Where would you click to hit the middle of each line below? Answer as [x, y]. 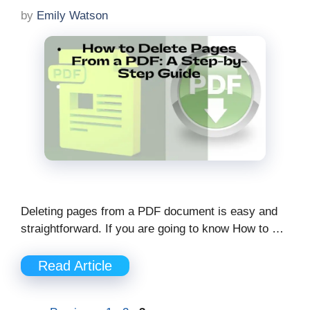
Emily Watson [72, 15]
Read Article [75, 265]
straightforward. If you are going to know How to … [152, 229]
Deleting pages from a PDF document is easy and [149, 212]
